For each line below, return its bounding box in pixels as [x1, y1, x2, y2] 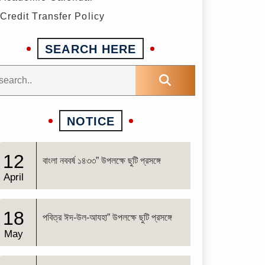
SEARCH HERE [45, 42, 137, 56]
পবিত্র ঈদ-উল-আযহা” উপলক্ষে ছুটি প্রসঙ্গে [43, 212, 173, 223]
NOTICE [66, 114, 115, 128]
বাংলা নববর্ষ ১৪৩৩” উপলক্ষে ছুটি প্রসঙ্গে [43, 156, 161, 166]
